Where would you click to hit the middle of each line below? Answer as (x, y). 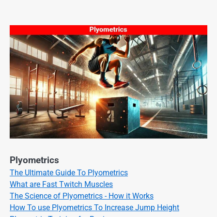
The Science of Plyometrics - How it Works (82, 196)
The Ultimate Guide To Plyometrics (69, 172)
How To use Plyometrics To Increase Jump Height (94, 207)
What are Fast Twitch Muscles (61, 184)
